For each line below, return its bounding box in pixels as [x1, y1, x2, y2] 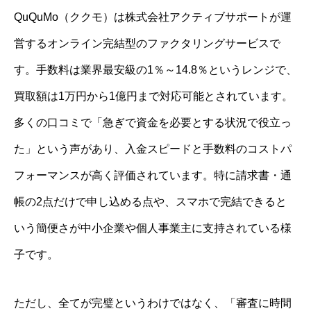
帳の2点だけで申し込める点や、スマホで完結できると [14, 195, 287, 208]
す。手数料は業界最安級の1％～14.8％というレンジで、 [14, 63, 297, 76]
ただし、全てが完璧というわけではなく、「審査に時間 [14, 296, 292, 309]
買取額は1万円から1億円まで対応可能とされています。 [14, 90, 293, 102]
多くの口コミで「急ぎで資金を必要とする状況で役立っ [14, 116, 292, 128]
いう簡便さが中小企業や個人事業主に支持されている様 [14, 221, 292, 234]
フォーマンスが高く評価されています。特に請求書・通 [14, 169, 292, 181]
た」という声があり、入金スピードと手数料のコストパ [14, 142, 292, 155]
